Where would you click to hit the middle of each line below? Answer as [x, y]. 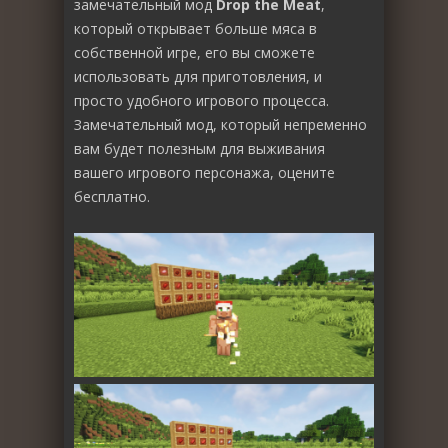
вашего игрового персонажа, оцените [204, 172]
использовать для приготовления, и [198, 76]
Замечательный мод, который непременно [220, 124]
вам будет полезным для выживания [199, 148]
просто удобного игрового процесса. [201, 100]
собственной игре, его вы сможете [194, 52]
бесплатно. [112, 196]
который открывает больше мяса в [195, 28]
